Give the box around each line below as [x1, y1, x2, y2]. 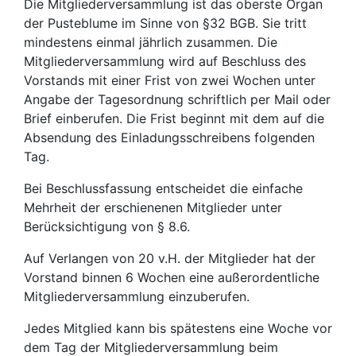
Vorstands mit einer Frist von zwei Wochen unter [24, 72, 315, 88]
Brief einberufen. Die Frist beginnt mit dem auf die [24, 110, 324, 126]
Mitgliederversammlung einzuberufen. [24, 288, 250, 304]
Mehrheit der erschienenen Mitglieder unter [24, 199, 282, 215]
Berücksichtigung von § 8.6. [24, 219, 190, 234]
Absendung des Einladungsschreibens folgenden [24, 130, 315, 145]
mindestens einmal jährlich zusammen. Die [24, 34, 277, 50]
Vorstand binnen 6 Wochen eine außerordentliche [24, 269, 319, 285]
